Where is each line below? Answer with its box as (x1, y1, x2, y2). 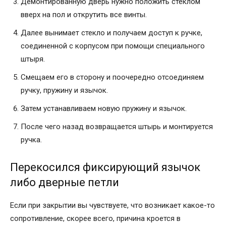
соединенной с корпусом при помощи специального (21, 41, 205, 50)
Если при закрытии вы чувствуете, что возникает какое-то (10, 200, 215, 210)
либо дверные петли (10, 176, 119, 189)
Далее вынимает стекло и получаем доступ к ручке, (21, 28, 202, 37)
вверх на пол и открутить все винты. (21, 10, 147, 19)
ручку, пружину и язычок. (21, 85, 108, 95)
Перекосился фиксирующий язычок (10, 160, 200, 174)
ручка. (21, 135, 42, 144)
